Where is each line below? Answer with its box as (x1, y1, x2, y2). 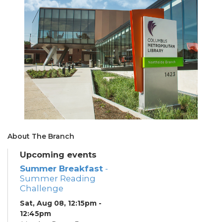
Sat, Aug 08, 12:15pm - (20, 198, 102, 208)
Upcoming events (20, 149, 97, 160)
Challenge (20, 183, 63, 193)
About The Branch (7, 131, 74, 141)
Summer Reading (20, 173, 96, 183)
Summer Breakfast (20, 163, 103, 173)
